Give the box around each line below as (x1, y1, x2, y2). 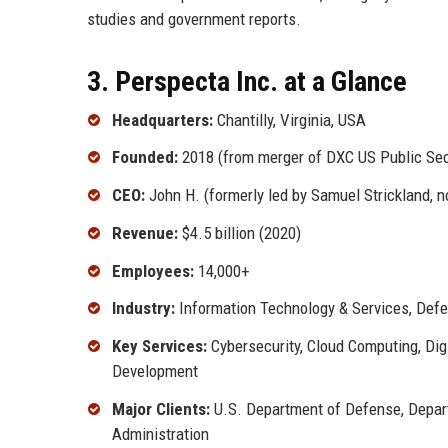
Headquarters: (112, 109, 213, 130)
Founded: (112, 147, 178, 168)
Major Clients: (112, 399, 210, 420)
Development (112, 361, 198, 382)
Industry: (112, 298, 175, 319)
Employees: (112, 260, 194, 281)
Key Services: (112, 336, 207, 357)
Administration (112, 424, 209, 445)
